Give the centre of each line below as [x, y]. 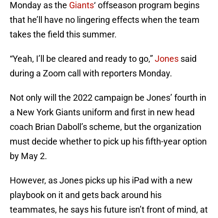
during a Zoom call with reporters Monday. [91, 73]
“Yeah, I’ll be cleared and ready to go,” [82, 59]
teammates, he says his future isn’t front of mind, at [109, 210]
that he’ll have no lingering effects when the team [105, 20]
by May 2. [28, 156]
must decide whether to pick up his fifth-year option [108, 142]
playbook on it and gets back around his [86, 195]
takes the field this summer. [63, 35]
